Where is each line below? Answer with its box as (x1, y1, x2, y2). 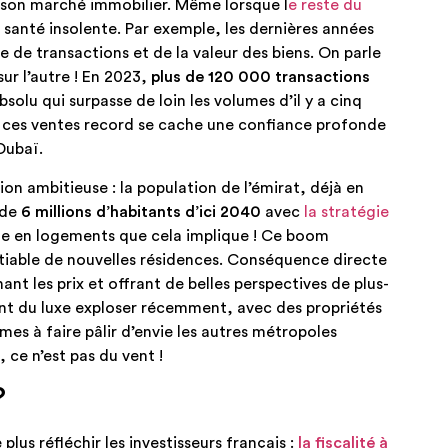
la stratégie (304, 203, 389, 220)
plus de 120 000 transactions (151, 69, 370, 86)
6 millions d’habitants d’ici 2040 (21, 203, 261, 220)
